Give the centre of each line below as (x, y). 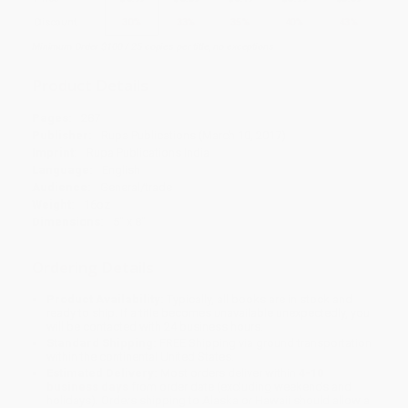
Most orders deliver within (229, 373)
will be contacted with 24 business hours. (155, 327)
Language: (62, 170)
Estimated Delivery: (102, 373)
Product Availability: (106, 300)
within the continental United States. (141, 357)
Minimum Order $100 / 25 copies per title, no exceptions (153, 46)
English (121, 170)
